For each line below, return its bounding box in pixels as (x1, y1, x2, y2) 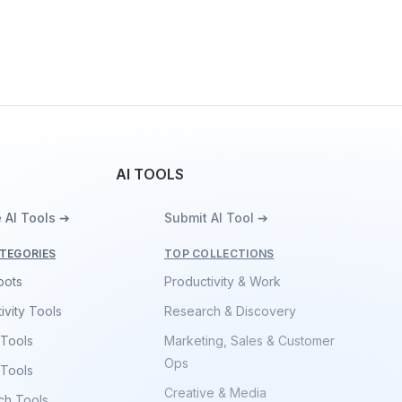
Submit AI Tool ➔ (163, 210, 268, 225)
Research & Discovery (163, 303, 296, 319)
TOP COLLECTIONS (163, 247, 275, 260)
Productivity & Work (163, 274, 281, 289)
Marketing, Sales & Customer (163, 333, 335, 348)
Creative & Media (163, 385, 267, 400)
